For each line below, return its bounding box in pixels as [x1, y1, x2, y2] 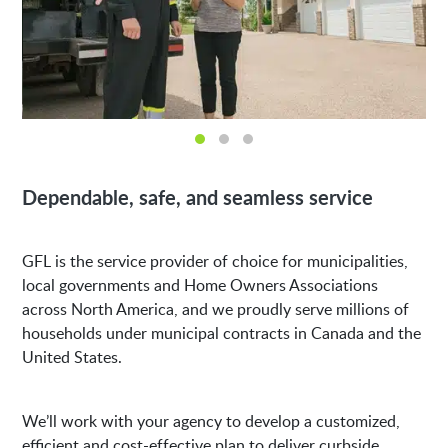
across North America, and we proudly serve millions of [22, 297, 410, 320]
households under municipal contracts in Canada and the [22, 321, 422, 344]
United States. [22, 345, 123, 368]
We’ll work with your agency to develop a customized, [22, 409, 401, 432]
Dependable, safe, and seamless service [22, 182, 374, 211]
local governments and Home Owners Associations [22, 273, 379, 296]
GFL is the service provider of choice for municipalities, [22, 249, 409, 272]
